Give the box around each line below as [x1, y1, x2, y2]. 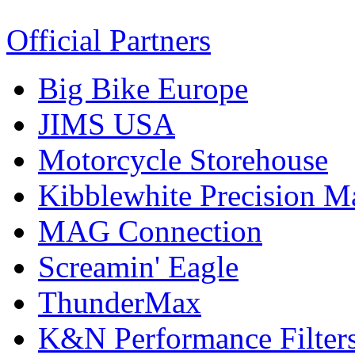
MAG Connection [38, 213, 262, 248]
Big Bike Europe [38, 71, 248, 105]
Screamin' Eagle [38, 249, 239, 284]
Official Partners [6, 22, 211, 57]
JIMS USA [38, 106, 175, 141]
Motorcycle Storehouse [38, 142, 328, 177]
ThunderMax [38, 284, 201, 319]
